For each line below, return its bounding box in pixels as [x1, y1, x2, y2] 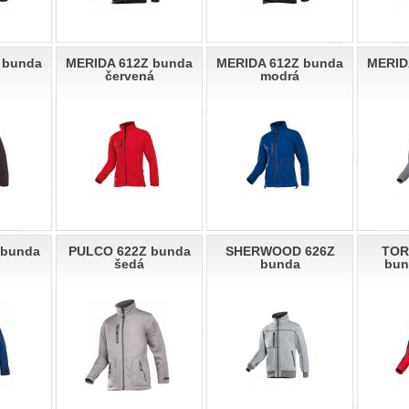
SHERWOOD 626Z [225, 244, 335, 259]
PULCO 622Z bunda [68, 244, 191, 259]
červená [104, 68, 154, 84]
